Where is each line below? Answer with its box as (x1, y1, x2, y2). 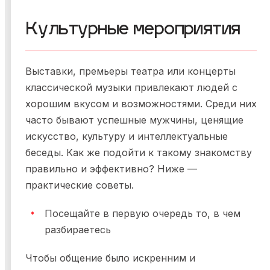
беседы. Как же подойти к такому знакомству (25, 146, 252, 159)
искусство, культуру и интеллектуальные (25, 130, 228, 143)
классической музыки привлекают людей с (25, 81, 237, 94)
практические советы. (25, 179, 134, 192)
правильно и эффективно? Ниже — (25, 163, 197, 175)
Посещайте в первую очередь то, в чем (45, 207, 240, 220)
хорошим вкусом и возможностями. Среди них (25, 98, 257, 110)
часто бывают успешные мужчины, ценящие (25, 114, 243, 127)
